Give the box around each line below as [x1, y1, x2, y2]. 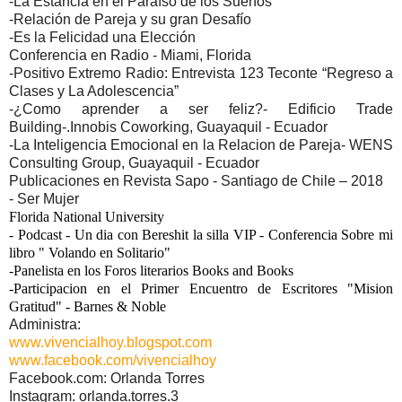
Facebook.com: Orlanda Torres [9, 370, 205, 386]
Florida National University [9, 208, 164, 224]
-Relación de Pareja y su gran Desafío [9, 11, 251, 27]
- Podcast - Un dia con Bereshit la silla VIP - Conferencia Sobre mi [9, 226, 393, 242]
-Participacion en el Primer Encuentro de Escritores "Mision [9, 280, 393, 296]
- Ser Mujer [9, 190, 79, 206]
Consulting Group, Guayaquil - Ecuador [9, 154, 259, 170]
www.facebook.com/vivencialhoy [9, 352, 216, 368]
